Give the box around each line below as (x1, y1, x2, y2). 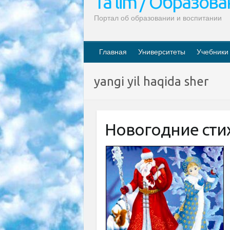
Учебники (197, 48, 228, 56)
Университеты (138, 48, 185, 56)
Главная (99, 48, 127, 56)
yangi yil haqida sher (94, 74, 208, 88)
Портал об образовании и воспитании (94, 14, 222, 22)
